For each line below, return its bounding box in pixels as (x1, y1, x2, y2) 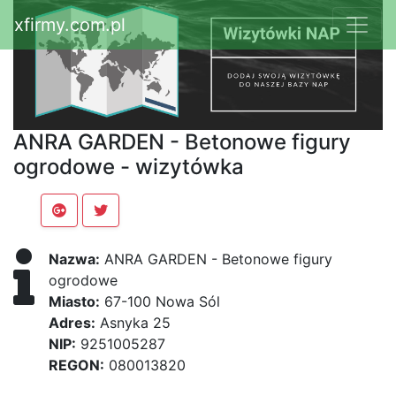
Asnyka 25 (95, 314, 171, 332)
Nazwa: (49, 250, 100, 269)
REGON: (49, 356, 104, 375)
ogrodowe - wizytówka (13, 154, 244, 180)
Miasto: (49, 293, 100, 311)
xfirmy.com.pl (14, 14, 126, 35)
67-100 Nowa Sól (100, 293, 220, 311)
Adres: (49, 314, 95, 332)
